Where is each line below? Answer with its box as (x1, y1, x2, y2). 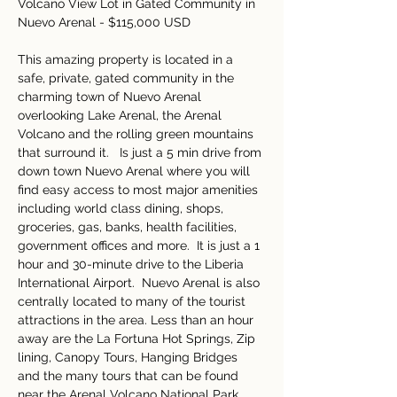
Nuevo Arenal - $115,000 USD (18, 15, 194, 29)
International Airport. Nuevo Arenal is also (18, 276, 263, 290)
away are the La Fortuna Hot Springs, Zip (18, 331, 259, 346)
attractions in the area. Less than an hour (18, 313, 257, 327)
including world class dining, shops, (18, 201, 227, 215)
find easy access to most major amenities (18, 183, 261, 197)
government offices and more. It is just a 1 (18, 238, 263, 253)
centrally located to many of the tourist (18, 294, 249, 308)
